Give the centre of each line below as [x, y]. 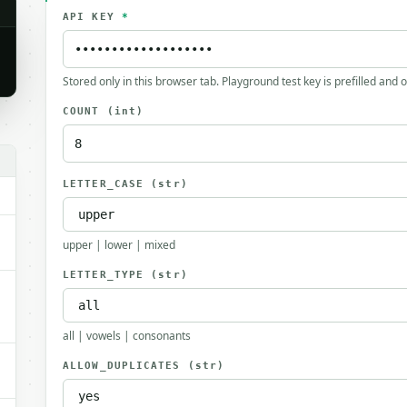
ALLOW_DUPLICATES [125, 366]
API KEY [92, 17]
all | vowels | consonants [127, 336]
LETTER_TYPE [107, 275]
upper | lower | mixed [119, 245]
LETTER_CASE [107, 184]
